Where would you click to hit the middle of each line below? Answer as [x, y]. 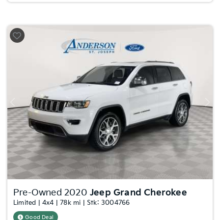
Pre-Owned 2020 [52, 193]
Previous [24, 106]
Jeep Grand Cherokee [138, 193]
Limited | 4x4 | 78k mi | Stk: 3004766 [72, 203]
